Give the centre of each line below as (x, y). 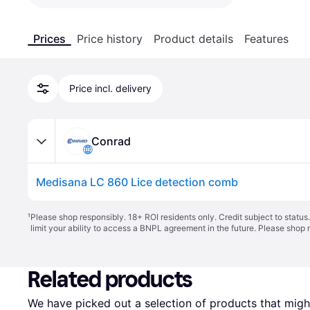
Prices (49, 39)
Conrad (111, 141)
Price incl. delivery (110, 88)
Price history (110, 39)
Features (266, 39)
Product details (193, 39)
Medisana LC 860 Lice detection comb (137, 182)
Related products (110, 280)
